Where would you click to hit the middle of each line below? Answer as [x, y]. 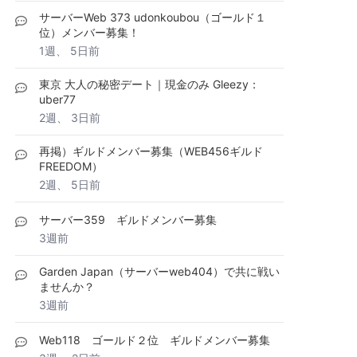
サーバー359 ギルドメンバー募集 [128, 220]
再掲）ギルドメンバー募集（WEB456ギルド [151, 151]
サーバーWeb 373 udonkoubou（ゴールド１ [153, 17]
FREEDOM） [71, 166]
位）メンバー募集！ [89, 32]
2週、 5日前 [70, 184]
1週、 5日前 [69, 51]
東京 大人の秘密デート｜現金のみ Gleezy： [149, 84]
